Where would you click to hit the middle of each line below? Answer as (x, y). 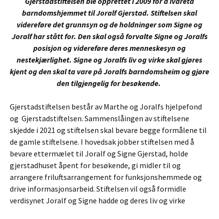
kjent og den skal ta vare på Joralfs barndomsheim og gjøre (109, 71)
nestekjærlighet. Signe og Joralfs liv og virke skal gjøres (109, 59)
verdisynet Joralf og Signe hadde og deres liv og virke (98, 200)
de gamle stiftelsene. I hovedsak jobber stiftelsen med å (102, 142)
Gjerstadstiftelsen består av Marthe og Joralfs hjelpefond (106, 106)
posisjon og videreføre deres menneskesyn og (109, 48)
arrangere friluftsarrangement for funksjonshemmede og (106, 177)
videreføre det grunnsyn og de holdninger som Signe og (109, 24)
